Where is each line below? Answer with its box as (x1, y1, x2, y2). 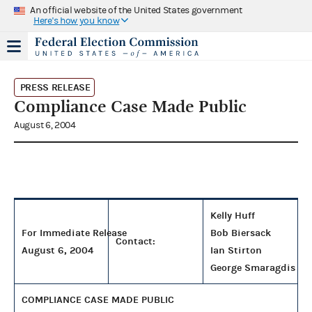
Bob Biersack (210, 226, 271, 239)
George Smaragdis (210, 261, 295, 274)
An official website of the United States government (30, 4, 242, 16)
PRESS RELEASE (19, 81, 91, 93)
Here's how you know (33, 15, 120, 26)
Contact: (116, 235, 155, 247)
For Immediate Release (22, 226, 127, 239)
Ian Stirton (210, 244, 262, 256)
